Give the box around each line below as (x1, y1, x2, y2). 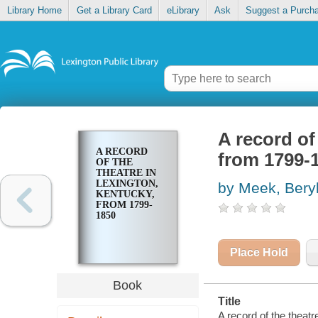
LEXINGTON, (95, 178, 158, 190)
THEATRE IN (95, 168, 156, 179)
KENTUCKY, (95, 189, 155, 200)
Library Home (6, 5, 62, 16)
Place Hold (229, 246, 288, 259)
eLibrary (166, 5, 199, 16)
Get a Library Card (76, 5, 152, 16)
